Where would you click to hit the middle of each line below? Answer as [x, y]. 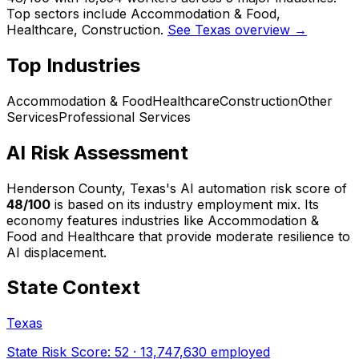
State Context [73, 288]
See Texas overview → [237, 29]
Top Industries [73, 65]
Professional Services [125, 117]
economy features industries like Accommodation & [163, 220]
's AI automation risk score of [256, 188]
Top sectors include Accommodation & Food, [143, 13]
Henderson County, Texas [86, 188]
